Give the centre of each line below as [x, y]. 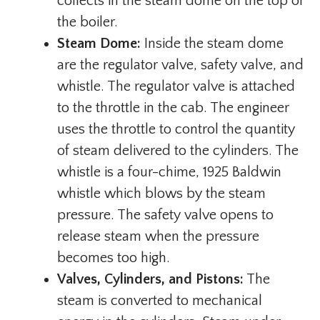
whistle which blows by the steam [161, 194]
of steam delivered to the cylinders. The [178, 151]
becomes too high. [114, 258]
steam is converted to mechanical [160, 301]
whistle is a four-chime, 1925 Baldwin [169, 172]
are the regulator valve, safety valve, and [180, 65]
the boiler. [87, 22]
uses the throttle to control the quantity [176, 129]
